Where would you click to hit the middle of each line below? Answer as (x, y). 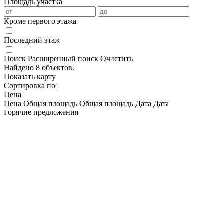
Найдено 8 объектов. (39, 68)
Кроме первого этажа (40, 21)
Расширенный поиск (63, 59)
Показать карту (30, 77)
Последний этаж (32, 40)
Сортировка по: (30, 86)
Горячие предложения (41, 112)
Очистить (116, 59)
